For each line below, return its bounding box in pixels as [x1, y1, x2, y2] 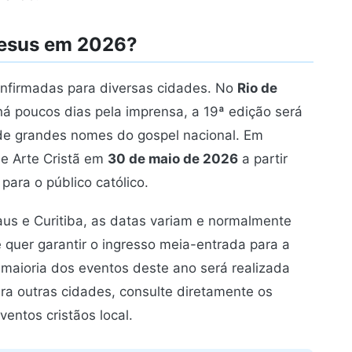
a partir [238, 151, 288, 167]
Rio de [237, 80, 277, 97]
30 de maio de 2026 [108, 151, 238, 167]
